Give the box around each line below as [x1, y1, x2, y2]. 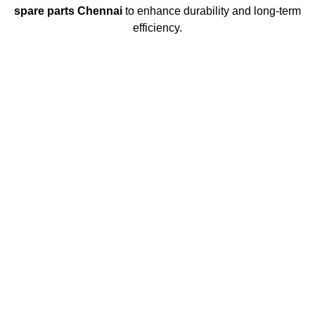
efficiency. [133, 22, 182, 34]
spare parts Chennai [14, 5, 122, 18]
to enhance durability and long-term [122, 5, 301, 18]
